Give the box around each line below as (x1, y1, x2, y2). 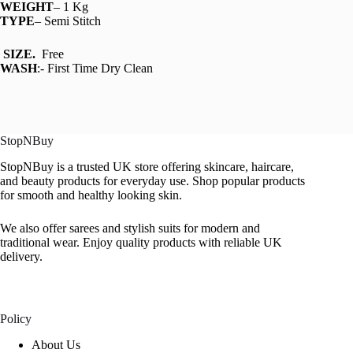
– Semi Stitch (35, 14, 101, 28)
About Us (32, 337, 80, 351)
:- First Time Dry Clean (37, 61, 153, 76)
